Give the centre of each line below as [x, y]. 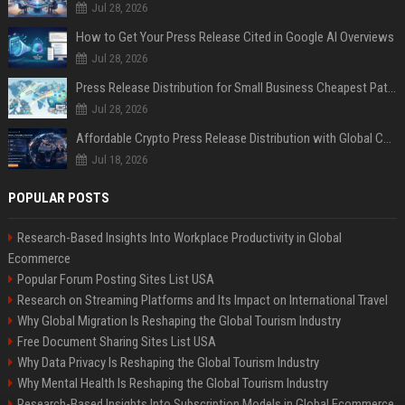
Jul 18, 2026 [119, 160]
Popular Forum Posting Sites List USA [115, 280]
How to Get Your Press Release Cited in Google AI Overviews [235, 38]
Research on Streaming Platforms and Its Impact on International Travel [202, 301]
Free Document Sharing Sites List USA [116, 342]
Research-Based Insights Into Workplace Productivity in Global [179, 238]
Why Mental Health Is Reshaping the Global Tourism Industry [172, 384]
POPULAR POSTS [58, 198]
